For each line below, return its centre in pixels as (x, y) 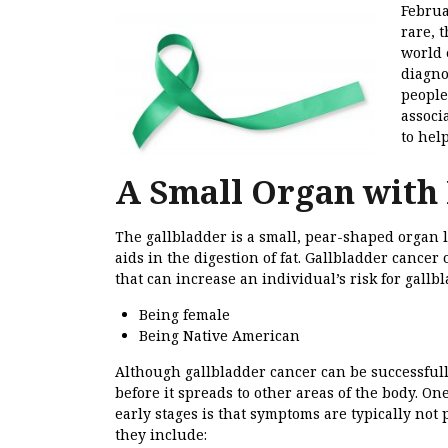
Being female (184, 315)
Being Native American (219, 336)
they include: (161, 435)
